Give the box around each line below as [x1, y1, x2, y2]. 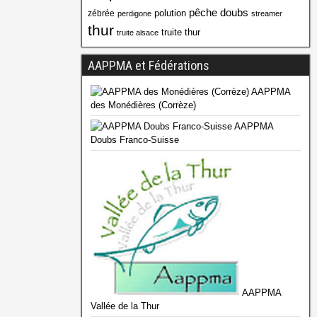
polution [154, 8, 186, 19]
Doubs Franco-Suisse [90, 134, 179, 146]
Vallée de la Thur [90, 301, 159, 312]
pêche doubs [188, 6, 248, 19]
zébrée [87, 8, 115, 19]
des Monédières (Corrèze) [90, 100, 196, 111]
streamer [250, 9, 282, 18]
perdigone [117, 9, 151, 18]
